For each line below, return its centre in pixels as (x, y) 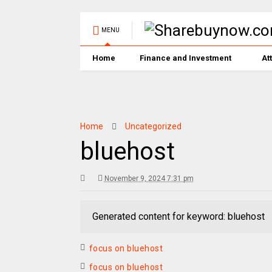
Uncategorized (153, 126)
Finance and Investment (185, 58)
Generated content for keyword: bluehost (178, 216)
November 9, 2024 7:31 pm (149, 178)
